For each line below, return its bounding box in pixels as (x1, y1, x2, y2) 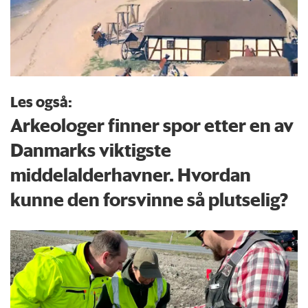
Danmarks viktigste (10, 138, 172, 162)
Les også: (10, 92, 73, 111)
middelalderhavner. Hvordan (10, 163, 252, 187)
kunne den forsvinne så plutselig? (10, 188, 289, 212)
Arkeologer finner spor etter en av (10, 113, 294, 137)
